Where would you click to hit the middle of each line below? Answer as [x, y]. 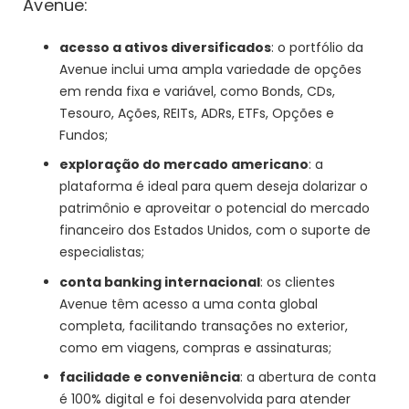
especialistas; [102, 252]
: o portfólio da [318, 47]
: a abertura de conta [309, 378]
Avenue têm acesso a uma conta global [189, 304]
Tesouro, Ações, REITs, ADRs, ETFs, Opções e [197, 113]
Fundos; [84, 135]
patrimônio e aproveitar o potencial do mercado [215, 209]
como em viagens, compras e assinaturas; [196, 347]
